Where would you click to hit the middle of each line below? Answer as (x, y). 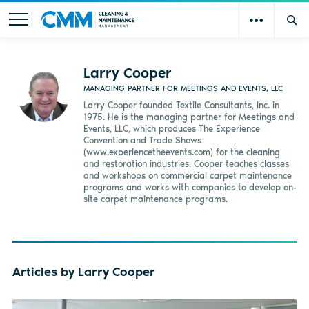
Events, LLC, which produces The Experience (171, 128)
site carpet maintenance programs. (155, 199)
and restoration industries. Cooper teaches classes (186, 163)
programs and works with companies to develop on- (190, 187)
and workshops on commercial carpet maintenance (187, 175)
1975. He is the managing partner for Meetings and (189, 117)
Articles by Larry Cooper (83, 272)
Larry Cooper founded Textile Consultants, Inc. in (181, 105)
